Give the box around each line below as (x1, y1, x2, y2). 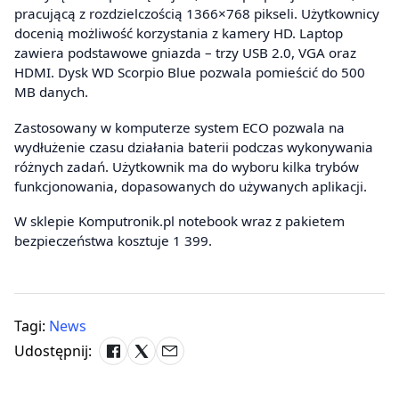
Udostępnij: (14, 341, 92, 362)
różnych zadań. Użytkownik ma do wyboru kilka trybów (14, 157, 359, 175)
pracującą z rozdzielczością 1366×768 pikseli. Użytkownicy (14, 4, 379, 23)
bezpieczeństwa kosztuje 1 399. (14, 232, 212, 250)
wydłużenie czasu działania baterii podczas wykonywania (14, 137, 373, 156)
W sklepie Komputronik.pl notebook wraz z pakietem (14, 212, 345, 231)
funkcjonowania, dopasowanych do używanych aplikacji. (14, 176, 367, 195)
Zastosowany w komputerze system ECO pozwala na (14, 118, 345, 136)
